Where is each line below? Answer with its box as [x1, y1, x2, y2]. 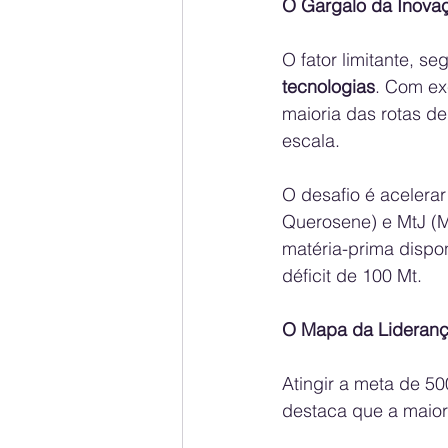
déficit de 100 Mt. [282, 263, 422, 287]
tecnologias [282, 74, 375, 98]
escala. [282, 128, 340, 152]
